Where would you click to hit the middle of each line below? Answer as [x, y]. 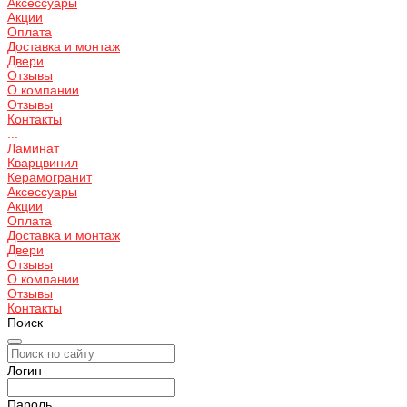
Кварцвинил [43, 163]
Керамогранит [50, 177]
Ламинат [33, 148]
